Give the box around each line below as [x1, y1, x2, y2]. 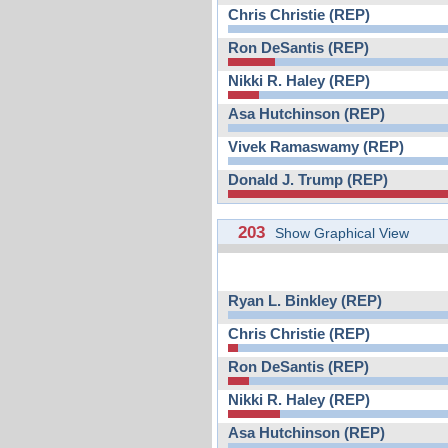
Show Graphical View [275, 224, 409, 241]
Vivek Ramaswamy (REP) [228, 138, 404, 155]
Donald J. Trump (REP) [228, 171, 388, 188]
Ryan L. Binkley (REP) [228, 292, 382, 309]
